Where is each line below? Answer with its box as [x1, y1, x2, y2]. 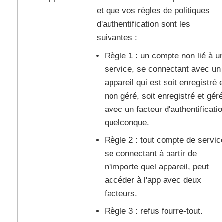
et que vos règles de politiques [96, 6, 210, 15]
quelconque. [104, 118, 149, 127]
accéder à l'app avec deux [104, 175, 201, 185]
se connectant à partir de [104, 149, 197, 158]
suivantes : [96, 33, 137, 42]
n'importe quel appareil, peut [104, 162, 209, 171]
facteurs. [104, 189, 137, 198]
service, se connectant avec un [104, 64, 221, 74]
